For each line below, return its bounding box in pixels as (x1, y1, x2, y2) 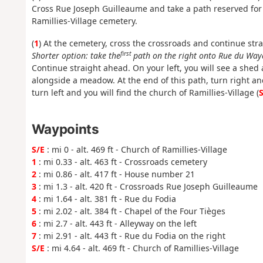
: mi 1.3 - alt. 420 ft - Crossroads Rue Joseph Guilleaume (36, 180, 258, 192)
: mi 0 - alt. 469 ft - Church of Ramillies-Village (44, 143, 227, 155)
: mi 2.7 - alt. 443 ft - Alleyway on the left (36, 217, 197, 229)
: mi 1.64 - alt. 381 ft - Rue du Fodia (36, 193, 176, 204)
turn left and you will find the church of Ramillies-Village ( (31, 87, 259, 99)
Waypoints (31, 120, 99, 137)
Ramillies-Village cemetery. (31, 15, 137, 26)
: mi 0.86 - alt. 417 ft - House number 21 (36, 168, 195, 180)
